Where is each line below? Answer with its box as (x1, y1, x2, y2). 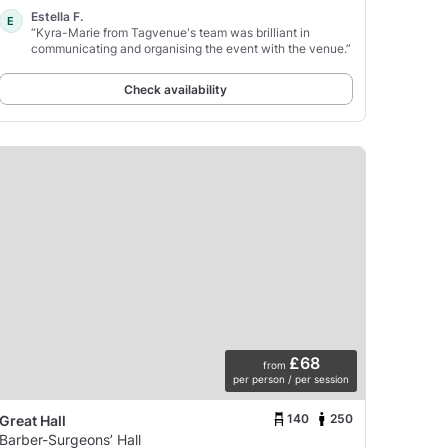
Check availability (124, 81, 228, 97)
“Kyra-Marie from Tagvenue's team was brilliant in (30, 24, 310, 40)
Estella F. (30, 8, 83, 24)
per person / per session (233, 372, 349, 385)
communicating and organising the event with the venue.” (30, 40, 351, 56)
